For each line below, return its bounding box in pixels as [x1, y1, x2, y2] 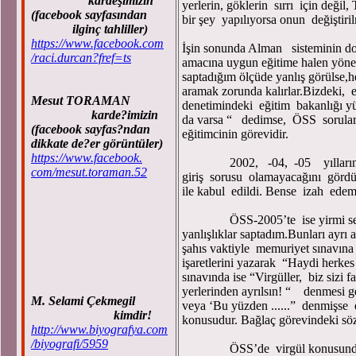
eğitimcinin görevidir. [182, 127, 298, 141]
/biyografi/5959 [31, 337, 108, 350]
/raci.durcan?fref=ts [31, 51, 131, 64]
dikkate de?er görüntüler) [31, 137, 163, 150]
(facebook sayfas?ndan [31, 122, 150, 136]
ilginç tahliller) [31, 22, 148, 36]
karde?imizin [31, 108, 158, 122]
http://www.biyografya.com [31, 323, 168, 336]
